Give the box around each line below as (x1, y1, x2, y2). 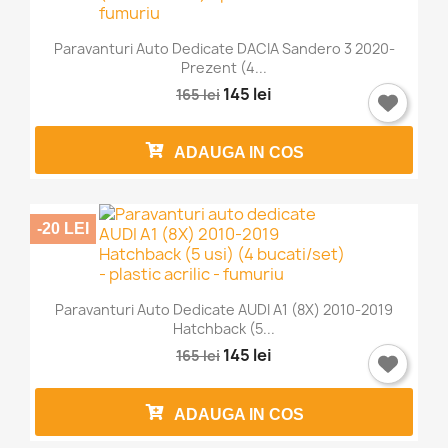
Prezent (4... (181, 57, 267, 77)
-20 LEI (37, 220, 89, 238)
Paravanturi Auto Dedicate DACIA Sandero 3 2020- (53, 38, 395, 58)
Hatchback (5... (173, 319, 275, 339)
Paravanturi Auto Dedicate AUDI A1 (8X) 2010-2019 (55, 300, 393, 320)
